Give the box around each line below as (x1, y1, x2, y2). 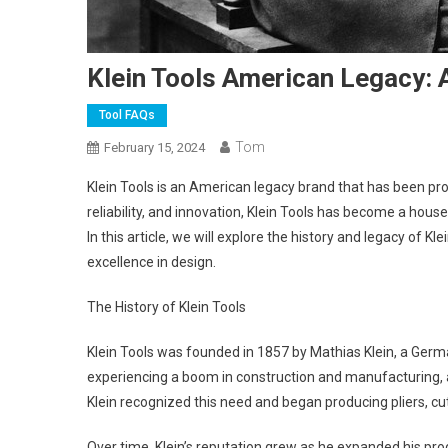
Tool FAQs (99, 108, 155, 122)
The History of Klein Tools (87, 299, 246, 315)
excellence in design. (87, 254, 216, 270)
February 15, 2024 (104, 140, 205, 155)
